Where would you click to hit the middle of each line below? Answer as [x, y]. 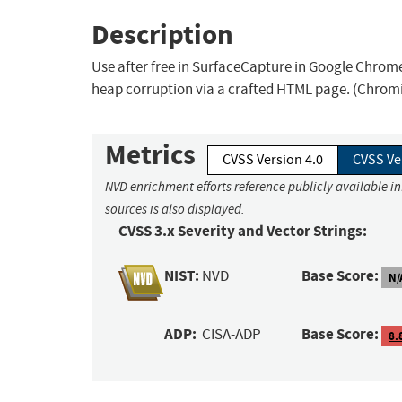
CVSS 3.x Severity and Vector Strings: [243, 232]
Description [162, 34]
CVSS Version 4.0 [273, 160]
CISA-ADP [232, 335]
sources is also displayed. [175, 210]
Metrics [150, 155]
